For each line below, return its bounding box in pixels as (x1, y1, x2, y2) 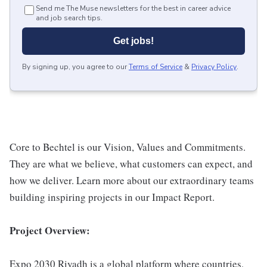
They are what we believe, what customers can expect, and (10, 157, 253, 170)
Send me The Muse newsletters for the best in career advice (36, 4, 231, 13)
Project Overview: (10, 223, 90, 238)
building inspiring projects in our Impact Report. (10, 190, 215, 204)
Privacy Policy (191, 62, 237, 72)
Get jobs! (113, 36, 154, 46)
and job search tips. (36, 13, 103, 23)
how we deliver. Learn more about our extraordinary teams (10, 173, 254, 187)
